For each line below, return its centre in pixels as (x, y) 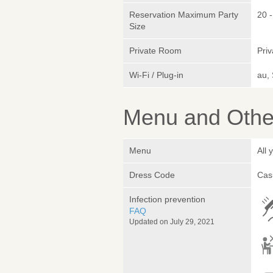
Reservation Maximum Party (184, 14)
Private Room (155, 50)
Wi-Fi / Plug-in (156, 75)
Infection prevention (167, 199)
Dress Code (152, 175)
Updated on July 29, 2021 (172, 222)
